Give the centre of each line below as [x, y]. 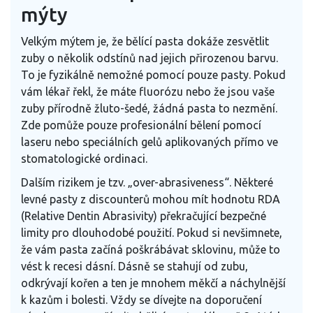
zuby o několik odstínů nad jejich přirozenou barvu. [150, 58]
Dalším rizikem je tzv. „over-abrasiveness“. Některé [147, 182]
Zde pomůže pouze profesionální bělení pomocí [141, 125]
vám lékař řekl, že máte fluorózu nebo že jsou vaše [148, 91]
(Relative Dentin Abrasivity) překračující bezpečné [144, 216]
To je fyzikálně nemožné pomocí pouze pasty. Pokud [153, 74]
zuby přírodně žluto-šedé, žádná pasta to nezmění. [149, 108]
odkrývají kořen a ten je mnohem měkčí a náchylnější [153, 283]
